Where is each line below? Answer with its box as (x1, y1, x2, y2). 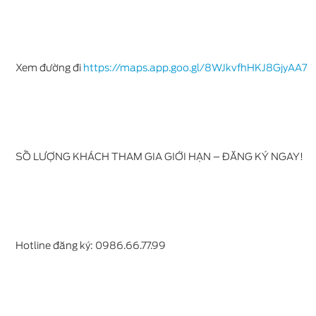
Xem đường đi (16, 62, 83, 73)
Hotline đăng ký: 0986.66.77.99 (16, 240, 166, 251)
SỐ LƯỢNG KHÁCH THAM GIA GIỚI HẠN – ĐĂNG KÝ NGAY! (16, 151, 303, 162)
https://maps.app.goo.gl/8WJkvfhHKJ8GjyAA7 (83, 62, 307, 73)
